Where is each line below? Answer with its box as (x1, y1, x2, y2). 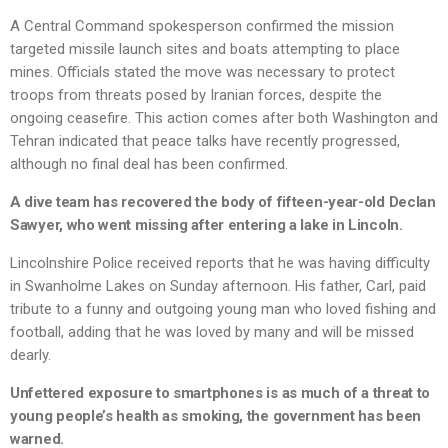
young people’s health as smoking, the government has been (10, 407, 421, 426)
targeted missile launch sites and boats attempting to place (10, 40, 400, 59)
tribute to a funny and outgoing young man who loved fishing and (10, 300, 436, 319)
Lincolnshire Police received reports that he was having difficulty (10, 254, 430, 273)
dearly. (10, 346, 51, 365)
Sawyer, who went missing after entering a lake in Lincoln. (10, 216, 403, 235)
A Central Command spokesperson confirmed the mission (10, 17, 394, 36)
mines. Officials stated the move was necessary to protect (10, 63, 395, 82)
